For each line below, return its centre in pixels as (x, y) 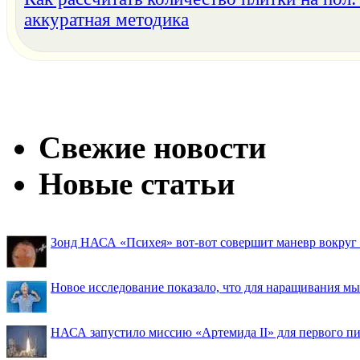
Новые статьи (137, 183)
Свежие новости (152, 147)
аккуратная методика (106, 20)
